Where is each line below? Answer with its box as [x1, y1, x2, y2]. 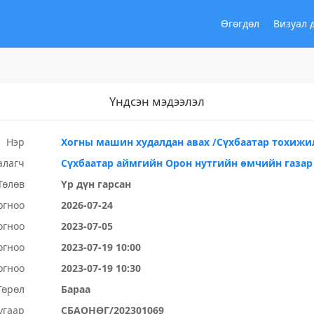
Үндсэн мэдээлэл [109, 93, 205, 109]
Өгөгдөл [221, 17, 259, 30]
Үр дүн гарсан [61, 177, 132, 191]
